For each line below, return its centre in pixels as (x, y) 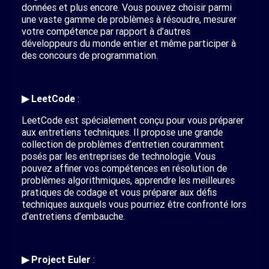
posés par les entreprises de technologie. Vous (119, 156)
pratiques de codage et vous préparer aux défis (119, 192)
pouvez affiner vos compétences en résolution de (124, 168)
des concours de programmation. (90, 55)
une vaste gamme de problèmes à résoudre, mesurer (129, 19)
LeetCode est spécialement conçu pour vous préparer (133, 120)
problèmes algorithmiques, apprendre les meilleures (128, 180)
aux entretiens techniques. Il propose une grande (122, 132)
